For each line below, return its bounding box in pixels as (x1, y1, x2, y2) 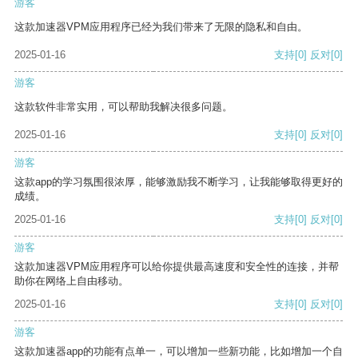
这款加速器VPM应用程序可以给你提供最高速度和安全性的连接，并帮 (14, 261, 339, 273)
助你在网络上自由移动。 (14, 275, 129, 288)
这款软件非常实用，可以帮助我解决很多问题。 (14, 101, 233, 113)
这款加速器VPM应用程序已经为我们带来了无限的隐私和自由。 (14, 21, 308, 34)
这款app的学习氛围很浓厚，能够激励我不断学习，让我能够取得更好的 (14, 176, 343, 189)
